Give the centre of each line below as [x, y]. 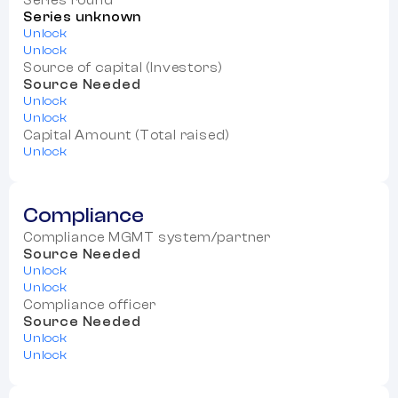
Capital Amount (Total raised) [127, 136]
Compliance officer [90, 306]
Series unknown [83, 18]
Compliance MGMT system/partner [147, 238]
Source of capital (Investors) [123, 68]
